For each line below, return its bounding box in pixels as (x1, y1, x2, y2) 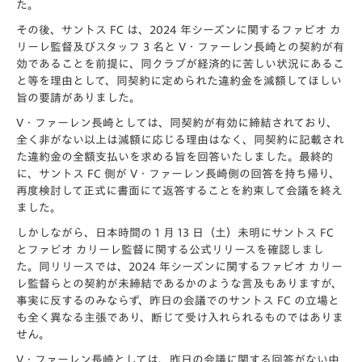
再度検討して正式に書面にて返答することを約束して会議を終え (16, 185, 343, 196)
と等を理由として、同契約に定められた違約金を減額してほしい (16, 75, 342, 86)
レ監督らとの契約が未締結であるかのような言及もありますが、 (16, 278, 343, 289)
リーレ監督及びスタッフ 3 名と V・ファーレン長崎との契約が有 (16, 41, 344, 53)
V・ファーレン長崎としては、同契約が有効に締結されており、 (16, 117, 338, 128)
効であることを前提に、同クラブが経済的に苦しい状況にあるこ (16, 58, 344, 69)
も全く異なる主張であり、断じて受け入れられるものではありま (16, 312, 343, 323)
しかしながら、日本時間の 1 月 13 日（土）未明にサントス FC (16, 227, 334, 238)
